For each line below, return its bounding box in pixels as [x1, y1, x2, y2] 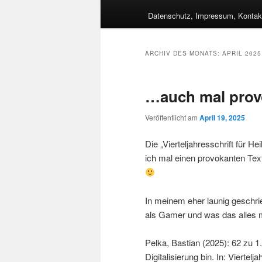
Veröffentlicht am [145, 112, 199, 123]
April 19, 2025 [199, 112, 245, 123]
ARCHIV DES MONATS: [145, 49, 222, 58]
